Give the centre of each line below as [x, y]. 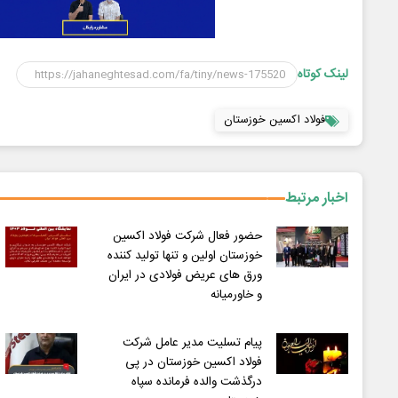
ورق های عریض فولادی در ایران [185, 276]
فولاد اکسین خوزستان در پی [193, 363]
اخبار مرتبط [317, 199]
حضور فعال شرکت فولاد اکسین [187, 237]
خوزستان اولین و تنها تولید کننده [184, 256]
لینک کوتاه [323, 75]
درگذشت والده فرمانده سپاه [196, 382]
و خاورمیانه [236, 295]
